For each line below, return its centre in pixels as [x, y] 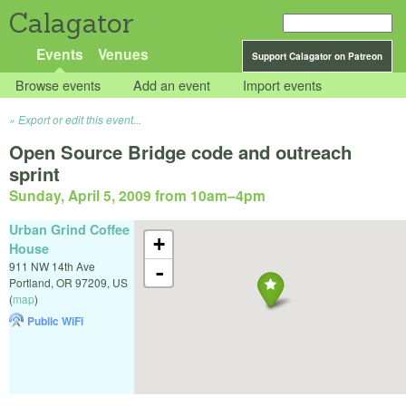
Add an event [172, 85]
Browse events [58, 85]
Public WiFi [55, 320]
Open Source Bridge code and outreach [180, 152]
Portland [30, 282]
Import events [283, 85]
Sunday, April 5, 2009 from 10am [118, 196]
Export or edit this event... [80, 120]
